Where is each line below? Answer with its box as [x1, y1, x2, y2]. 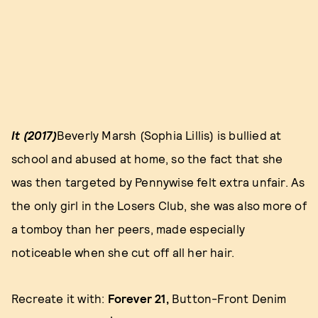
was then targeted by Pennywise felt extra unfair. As [11, 174, 305, 189]
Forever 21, [104, 290, 169, 305]
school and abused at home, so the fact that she [11, 150, 283, 165]
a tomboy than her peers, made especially [11, 221, 246, 236]
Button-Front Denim [168, 290, 287, 305]
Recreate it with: [11, 290, 105, 305]
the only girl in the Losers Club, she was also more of [11, 197, 307, 212]
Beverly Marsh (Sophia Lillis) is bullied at [56, 127, 282, 142]
